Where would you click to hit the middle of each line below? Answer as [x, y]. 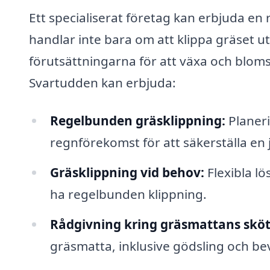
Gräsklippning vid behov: [127, 173]
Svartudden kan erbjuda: [102, 82]
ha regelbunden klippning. [128, 194]
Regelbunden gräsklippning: [137, 121]
